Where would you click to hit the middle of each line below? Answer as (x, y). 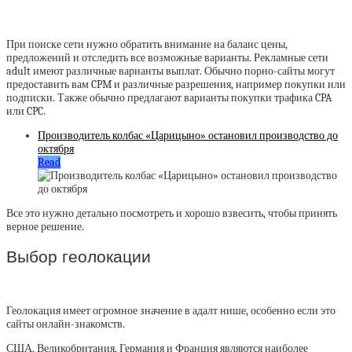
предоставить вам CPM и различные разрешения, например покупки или (176, 85)
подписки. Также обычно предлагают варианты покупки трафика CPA (169, 98)
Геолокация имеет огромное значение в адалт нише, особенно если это (171, 311)
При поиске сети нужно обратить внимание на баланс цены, (147, 45)
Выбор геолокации (79, 256)
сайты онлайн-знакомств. (67, 324)
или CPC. (26, 112)
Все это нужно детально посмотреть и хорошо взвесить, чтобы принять (172, 214)
